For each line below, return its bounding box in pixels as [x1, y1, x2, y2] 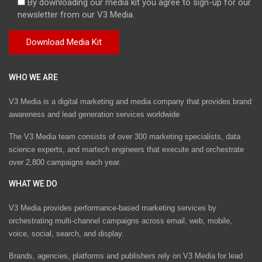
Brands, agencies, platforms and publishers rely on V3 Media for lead [9, 251, 243, 261]
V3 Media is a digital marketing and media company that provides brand [9, 96, 251, 106]
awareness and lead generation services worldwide [9, 109, 180, 119]
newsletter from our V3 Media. [18, 9, 135, 20]
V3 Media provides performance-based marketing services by [9, 204, 216, 213]
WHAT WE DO [9, 178, 57, 188]
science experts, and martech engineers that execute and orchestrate [9, 144, 244, 154]
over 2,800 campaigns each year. [9, 157, 121, 167]
